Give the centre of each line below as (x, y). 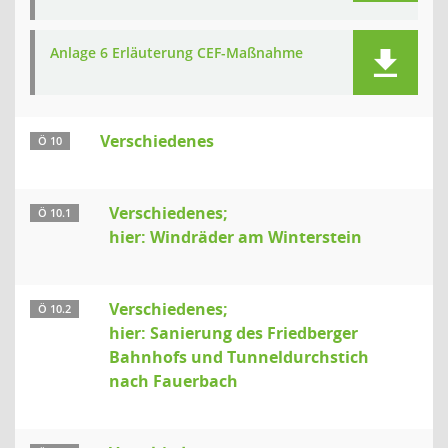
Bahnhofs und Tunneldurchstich (239, 357)
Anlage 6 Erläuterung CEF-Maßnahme (176, 52)
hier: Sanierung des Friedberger (233, 333)
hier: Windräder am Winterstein (235, 237)
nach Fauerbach (173, 381)
